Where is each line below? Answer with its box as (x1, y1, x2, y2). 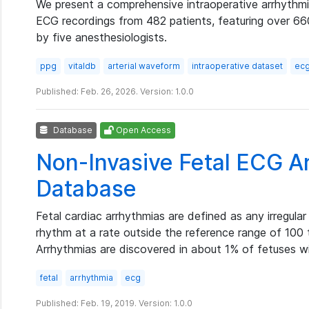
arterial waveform (108, 61, 180, 71)
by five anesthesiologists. (36, 30, 167, 44)
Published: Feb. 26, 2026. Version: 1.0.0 (36, 86, 194, 97)
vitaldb (68, 61, 96, 71)
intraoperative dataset (192, 61, 283, 71)
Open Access (114, 125, 171, 135)
